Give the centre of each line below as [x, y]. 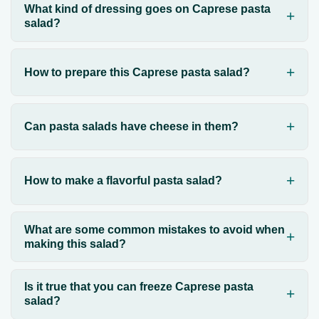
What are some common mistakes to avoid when [154, 229]
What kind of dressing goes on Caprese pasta [147, 9]
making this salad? [75, 244]
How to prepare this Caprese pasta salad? [137, 72]
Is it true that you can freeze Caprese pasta [138, 287]
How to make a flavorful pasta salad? [123, 181]
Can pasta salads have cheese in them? [131, 127]
